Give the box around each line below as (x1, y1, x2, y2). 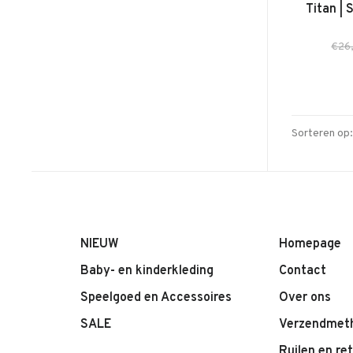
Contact (279, 263, 326, 279)
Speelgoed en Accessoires (80, 290, 232, 306)
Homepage (279, 236, 341, 252)
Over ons (279, 290, 331, 306)
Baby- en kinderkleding (80, 263, 214, 279)
